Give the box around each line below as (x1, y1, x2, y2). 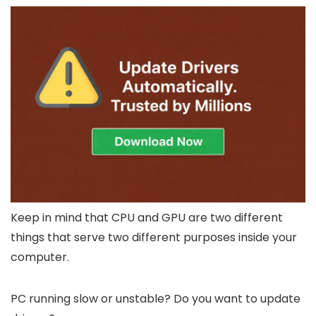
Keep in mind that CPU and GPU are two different (11, 209, 283, 226)
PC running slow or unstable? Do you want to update (11, 291, 300, 308)
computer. (11, 249, 69, 266)
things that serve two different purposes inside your (11, 229, 297, 246)
